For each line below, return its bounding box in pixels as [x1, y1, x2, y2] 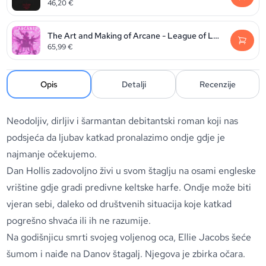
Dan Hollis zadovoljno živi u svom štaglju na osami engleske [7, 164, 256, 177]
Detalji [121, 79, 146, 90]
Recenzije [199, 79, 236, 90]
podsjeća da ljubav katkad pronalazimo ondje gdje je [7, 131, 226, 144]
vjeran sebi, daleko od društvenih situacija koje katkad [7, 198, 232, 210]
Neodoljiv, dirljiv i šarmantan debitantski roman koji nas [7, 115, 239, 127]
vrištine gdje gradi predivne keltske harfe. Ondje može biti [7, 181, 252, 194]
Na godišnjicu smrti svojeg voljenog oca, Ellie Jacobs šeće [7, 231, 252, 243]
